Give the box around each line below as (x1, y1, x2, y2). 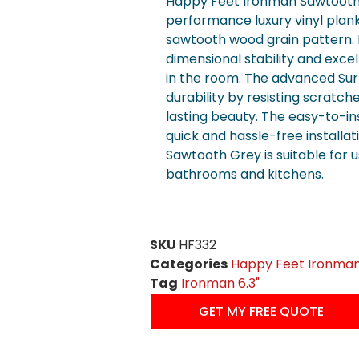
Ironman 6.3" (181, 274, 260, 293)
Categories (150, 255, 228, 274)
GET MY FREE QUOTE (199, 302, 325, 321)
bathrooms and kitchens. (166, 165, 325, 184)
